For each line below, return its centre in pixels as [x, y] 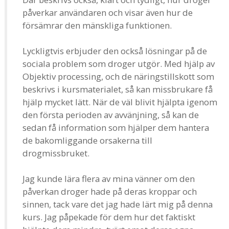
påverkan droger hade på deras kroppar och [110, 191]
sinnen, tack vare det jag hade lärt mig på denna [118, 204]
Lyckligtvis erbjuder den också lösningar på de [115, 51]
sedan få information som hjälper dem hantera [116, 127]
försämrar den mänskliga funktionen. [97, 25]
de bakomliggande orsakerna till [87, 140]
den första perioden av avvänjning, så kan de [111, 114]
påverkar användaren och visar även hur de [108, 12]
